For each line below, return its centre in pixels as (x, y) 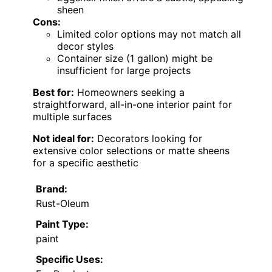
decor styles (85, 46)
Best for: (53, 93)
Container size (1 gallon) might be (135, 59)
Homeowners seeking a (129, 93)
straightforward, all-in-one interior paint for (132, 105)
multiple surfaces (72, 117)
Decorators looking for (148, 139)
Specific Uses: (70, 260)
